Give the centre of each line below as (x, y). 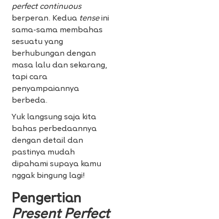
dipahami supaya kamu (56, 164)
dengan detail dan (47, 141)
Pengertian (46, 199)
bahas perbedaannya (54, 129)
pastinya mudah (43, 153)
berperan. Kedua (45, 19)
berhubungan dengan (54, 54)
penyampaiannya (45, 89)
